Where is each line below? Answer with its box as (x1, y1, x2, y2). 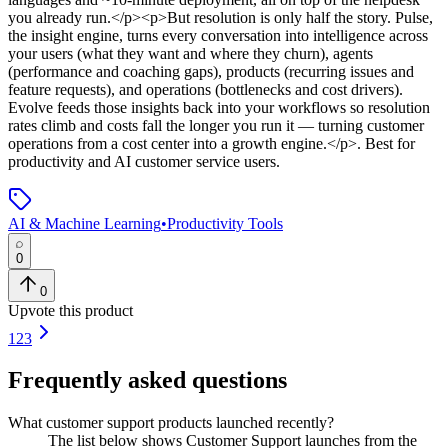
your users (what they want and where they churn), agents (8, 44, 373, 62)
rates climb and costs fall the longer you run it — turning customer (8, 116, 424, 134)
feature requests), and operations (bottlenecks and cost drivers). (8, 80, 403, 98)
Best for (361, 134, 415, 152)
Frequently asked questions (8, 367, 287, 394)
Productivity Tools (167, 214, 283, 232)
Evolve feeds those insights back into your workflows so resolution (8, 98, 430, 116)
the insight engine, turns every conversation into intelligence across (8, 26, 428, 44)
